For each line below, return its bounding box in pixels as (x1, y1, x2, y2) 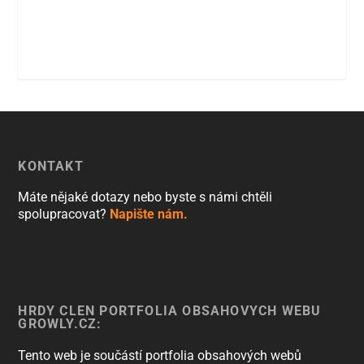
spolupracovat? (18, 206, 110, 222)
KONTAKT (18, 158, 84, 174)
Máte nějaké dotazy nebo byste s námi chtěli (18, 188, 273, 205)
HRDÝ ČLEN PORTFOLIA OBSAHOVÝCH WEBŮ (18, 302, 322, 318)
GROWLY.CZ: (18, 315, 102, 331)
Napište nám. (110, 206, 188, 222)
